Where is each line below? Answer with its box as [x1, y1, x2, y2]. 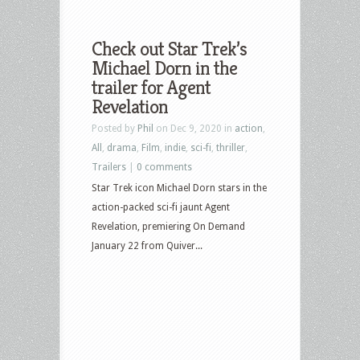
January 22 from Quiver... [92, 239, 202, 252]
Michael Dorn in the [92, 55, 237, 80]
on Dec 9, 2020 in [153, 122, 235, 134]
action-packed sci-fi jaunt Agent [92, 201, 230, 213]
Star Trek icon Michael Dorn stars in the [92, 182, 267, 194]
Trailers [92, 161, 126, 173]
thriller [216, 141, 245, 153]
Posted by [92, 122, 137, 134]
